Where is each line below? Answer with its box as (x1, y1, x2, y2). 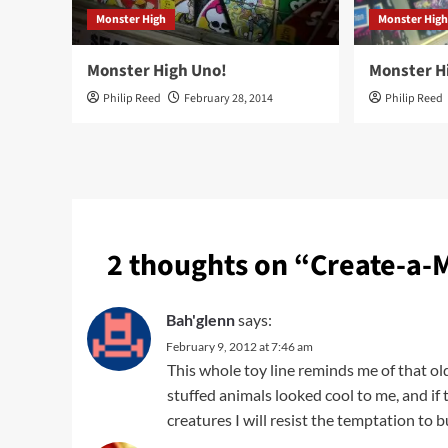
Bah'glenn (166, 310, 235, 329)
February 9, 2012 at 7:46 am (166, 339, 313, 354)
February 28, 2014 (184, 90, 273, 107)
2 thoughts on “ (107, 244, 310, 287)
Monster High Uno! (87, 59, 227, 83)
